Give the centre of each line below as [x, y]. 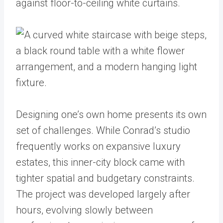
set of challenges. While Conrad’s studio [103, 130]
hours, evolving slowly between [84, 210]
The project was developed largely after [103, 194]
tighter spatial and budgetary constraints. [105, 178]
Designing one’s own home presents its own [111, 114]
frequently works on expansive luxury [98, 146]
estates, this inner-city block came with [100, 162]
